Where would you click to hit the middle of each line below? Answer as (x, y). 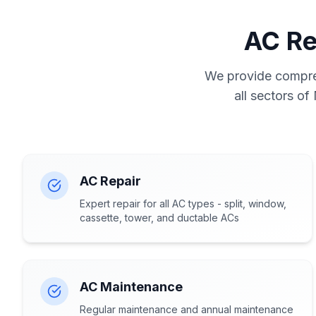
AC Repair (110, 181)
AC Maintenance (131, 287)
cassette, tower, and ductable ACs (159, 218)
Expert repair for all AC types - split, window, (183, 203)
